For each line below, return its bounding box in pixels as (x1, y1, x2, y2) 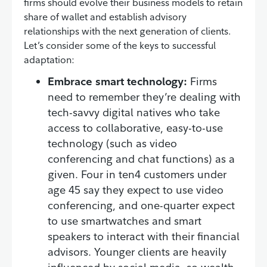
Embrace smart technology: (48, 74, 187, 89)
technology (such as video (48, 136, 177, 151)
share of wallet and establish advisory (24, 11, 187, 23)
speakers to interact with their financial (48, 229, 240, 244)
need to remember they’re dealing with (48, 90, 241, 104)
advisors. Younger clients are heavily (48, 245, 226, 259)
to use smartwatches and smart (48, 214, 201, 228)
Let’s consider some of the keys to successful (24, 39, 216, 52)
